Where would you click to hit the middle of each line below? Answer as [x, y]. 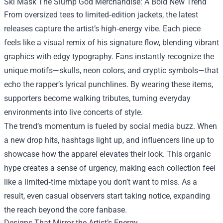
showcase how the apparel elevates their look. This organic [107, 154]
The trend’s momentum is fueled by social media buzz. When [111, 126]
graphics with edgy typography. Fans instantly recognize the [109, 56]
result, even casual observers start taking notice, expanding [107, 196]
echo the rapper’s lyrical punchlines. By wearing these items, [109, 84]
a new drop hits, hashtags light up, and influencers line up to [109, 140]
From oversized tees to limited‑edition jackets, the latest [101, 15]
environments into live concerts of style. [73, 112]
